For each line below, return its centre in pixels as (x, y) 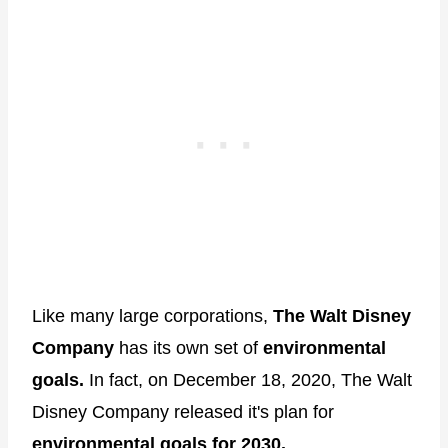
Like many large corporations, (152, 315)
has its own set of (188, 347)
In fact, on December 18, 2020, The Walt (248, 379)
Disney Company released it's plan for (183, 411)
